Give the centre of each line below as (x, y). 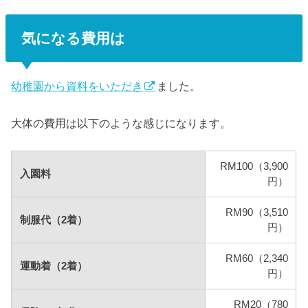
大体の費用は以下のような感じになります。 (121, 123)
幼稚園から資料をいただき (77, 86)
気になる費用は (73, 38)
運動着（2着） (54, 266)
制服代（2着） (54, 220)
